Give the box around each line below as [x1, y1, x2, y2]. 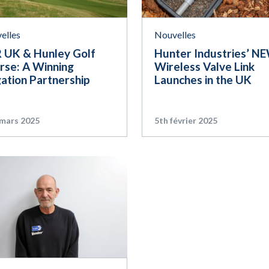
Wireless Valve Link [154, 59, 255, 73]
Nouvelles [154, 28, 196, 40]
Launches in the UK [154, 72, 252, 86]
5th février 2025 [154, 115, 217, 125]
